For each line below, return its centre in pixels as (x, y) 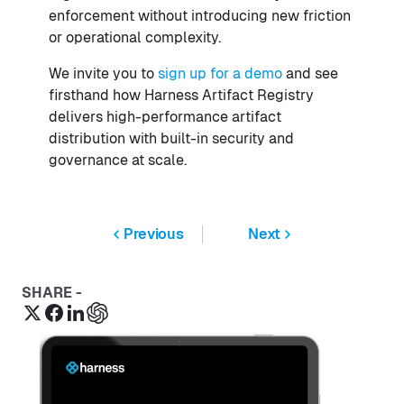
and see (312, 74)
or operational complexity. (135, 38)
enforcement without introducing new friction (200, 16)
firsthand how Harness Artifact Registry (181, 96)
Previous (154, 234)
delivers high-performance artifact (165, 117)
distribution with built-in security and (171, 139)
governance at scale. (118, 161)
